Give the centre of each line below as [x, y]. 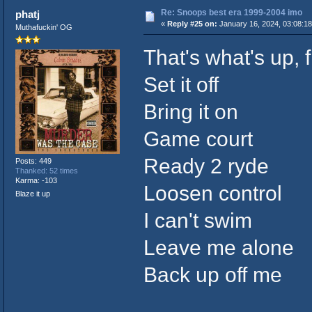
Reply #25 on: [192, 23]
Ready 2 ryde [206, 165]
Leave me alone [218, 247]
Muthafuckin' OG [44, 27]
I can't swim [197, 220]
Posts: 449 [33, 161]
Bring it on [190, 111]
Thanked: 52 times [46, 171]
